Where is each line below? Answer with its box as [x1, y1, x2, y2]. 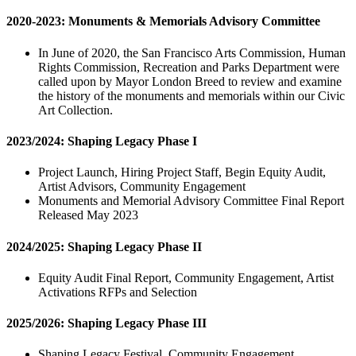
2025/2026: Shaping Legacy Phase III [6, 316, 207, 331]
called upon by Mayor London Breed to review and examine [38, 74, 342, 88]
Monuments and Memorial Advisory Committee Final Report [38, 194, 344, 208]
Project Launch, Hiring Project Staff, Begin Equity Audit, [38, 165, 326, 180]
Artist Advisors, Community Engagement [38, 180, 246, 194]
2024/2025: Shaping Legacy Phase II [6, 239, 202, 253]
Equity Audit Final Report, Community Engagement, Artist [38, 270, 334, 284]
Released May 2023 [38, 208, 138, 222]
